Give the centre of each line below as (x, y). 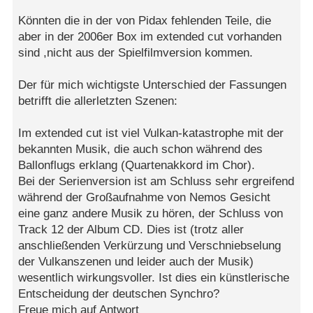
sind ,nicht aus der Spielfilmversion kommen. (136, 52)
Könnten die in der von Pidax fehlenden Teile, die (145, 20)
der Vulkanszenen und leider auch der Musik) (136, 261)
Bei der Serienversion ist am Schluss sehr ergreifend (156, 181)
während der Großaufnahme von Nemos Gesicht (145, 197)
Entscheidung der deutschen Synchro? (119, 293)
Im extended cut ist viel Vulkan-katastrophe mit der (151, 133)
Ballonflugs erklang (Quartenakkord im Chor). (137, 165)
